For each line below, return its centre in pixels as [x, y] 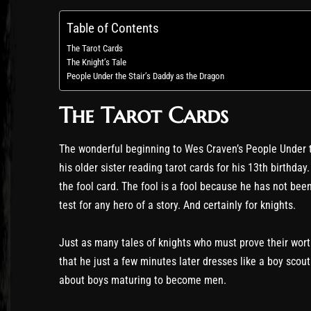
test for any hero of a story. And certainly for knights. [177, 205]
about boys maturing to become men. [143, 280]
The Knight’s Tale [96, 62]
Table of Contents [113, 28]
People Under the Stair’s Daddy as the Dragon [145, 76]
